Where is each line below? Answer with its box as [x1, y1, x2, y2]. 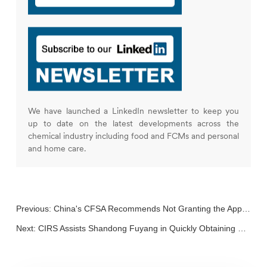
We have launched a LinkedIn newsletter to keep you [27, 105, 240, 117]
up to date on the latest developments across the [27, 118, 240, 129]
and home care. [27, 143, 86, 154]
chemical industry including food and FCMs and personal [27, 131, 240, 142]
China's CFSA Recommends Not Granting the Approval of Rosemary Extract [53, 204, 242, 214]
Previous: [15, 204, 54, 214]
